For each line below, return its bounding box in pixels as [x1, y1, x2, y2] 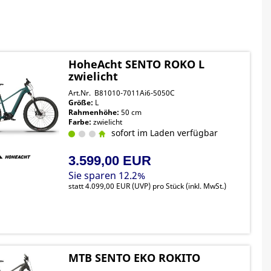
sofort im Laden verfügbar [106, 127, 218, 139]
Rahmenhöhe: [68, 107, 120, 117]
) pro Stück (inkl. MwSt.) [148, 181, 227, 191]
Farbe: [68, 117, 92, 127]
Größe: [68, 97, 94, 108]
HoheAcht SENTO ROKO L [68, 57, 205, 71]
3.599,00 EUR [68, 153, 152, 168]
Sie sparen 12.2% [68, 169, 146, 182]
